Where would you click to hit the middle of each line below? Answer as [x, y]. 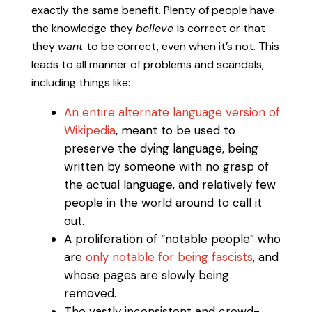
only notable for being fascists [169, 257]
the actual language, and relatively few [170, 184]
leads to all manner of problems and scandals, [147, 64]
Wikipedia [89, 130]
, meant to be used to [175, 130]
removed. [90, 293]
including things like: [80, 82]
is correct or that [221, 28]
